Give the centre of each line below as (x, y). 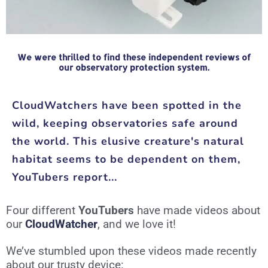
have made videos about (197, 211)
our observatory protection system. (134, 68)
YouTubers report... (65, 177)
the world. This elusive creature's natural (128, 141)
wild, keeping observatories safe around (125, 124)
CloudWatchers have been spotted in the (127, 106)
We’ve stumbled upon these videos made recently (131, 252)
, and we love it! (137, 225)
